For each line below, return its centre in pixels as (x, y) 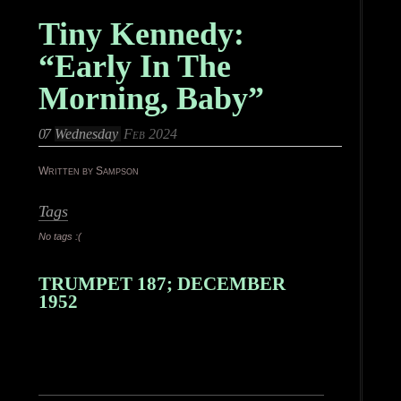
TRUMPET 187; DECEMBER (162, 284)
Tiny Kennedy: (141, 34)
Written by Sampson (88, 171)
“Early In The (134, 66)
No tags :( (60, 237)
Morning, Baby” (151, 98)
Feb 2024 (150, 134)
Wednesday (86, 134)
